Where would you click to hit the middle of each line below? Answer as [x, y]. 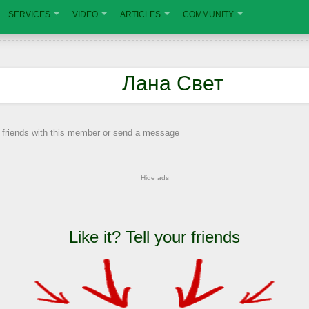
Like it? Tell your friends [154, 237]
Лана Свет [172, 83]
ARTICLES [140, 14]
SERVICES [29, 14]
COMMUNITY [208, 14]
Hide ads [154, 178]
